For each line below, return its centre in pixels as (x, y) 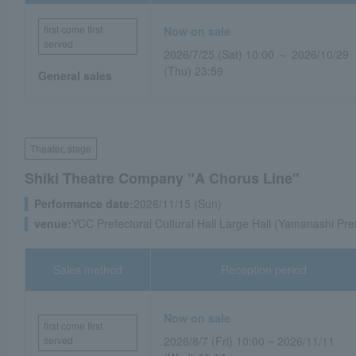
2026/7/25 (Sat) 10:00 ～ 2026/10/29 (257, 54)
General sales (75, 75)
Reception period (264, 269)
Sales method (88, 269)
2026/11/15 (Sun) (178, 203)
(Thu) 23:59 (194, 71)
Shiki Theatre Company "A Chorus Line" (162, 178)
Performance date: (84, 203)
